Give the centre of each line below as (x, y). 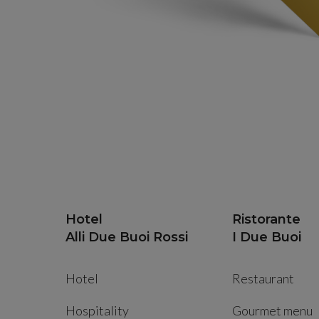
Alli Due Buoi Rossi (127, 237)
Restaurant (263, 279)
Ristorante (266, 220)
